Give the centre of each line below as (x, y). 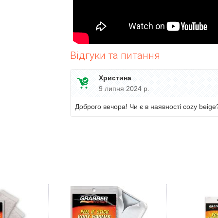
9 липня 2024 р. (124, 89)
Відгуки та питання (115, 55)
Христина (115, 78)
